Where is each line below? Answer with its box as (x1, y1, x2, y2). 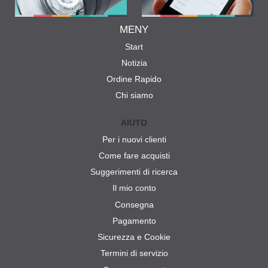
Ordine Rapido (106, 74, 162, 84)
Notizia (121, 57, 147, 68)
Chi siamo (115, 90, 153, 100)
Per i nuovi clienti (102, 134, 166, 144)
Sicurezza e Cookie (98, 232, 170, 242)
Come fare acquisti (98, 150, 170, 160)
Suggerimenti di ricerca (90, 167, 178, 177)
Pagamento (112, 215, 156, 226)
